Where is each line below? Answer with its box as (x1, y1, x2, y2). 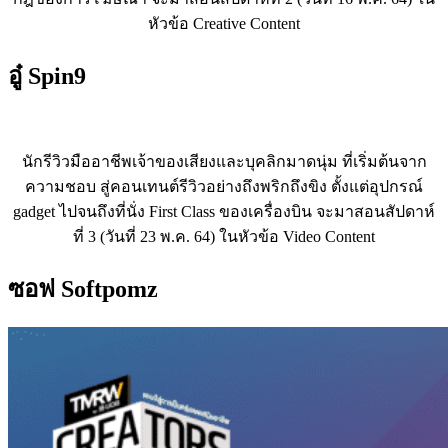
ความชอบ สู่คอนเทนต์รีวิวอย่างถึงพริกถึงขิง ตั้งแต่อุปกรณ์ (25, 177, 423, 195)
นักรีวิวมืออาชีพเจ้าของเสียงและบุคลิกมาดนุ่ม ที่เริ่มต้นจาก (21, 152, 427, 170)
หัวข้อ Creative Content (148, 14, 300, 32)
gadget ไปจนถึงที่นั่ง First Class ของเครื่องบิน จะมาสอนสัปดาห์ (13, 202, 435, 220)
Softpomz (55, 275, 158, 302)
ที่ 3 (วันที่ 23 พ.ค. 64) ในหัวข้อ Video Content (73, 227, 375, 245)
